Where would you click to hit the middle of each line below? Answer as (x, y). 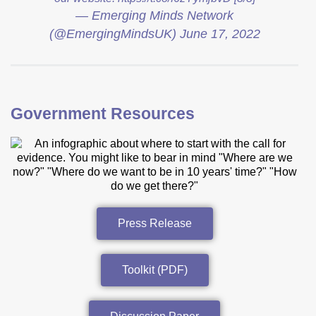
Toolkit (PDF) (154, 269)
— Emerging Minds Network (154, 15)
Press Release (154, 223)
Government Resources (103, 113)
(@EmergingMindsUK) (114, 34)
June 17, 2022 (220, 34)
